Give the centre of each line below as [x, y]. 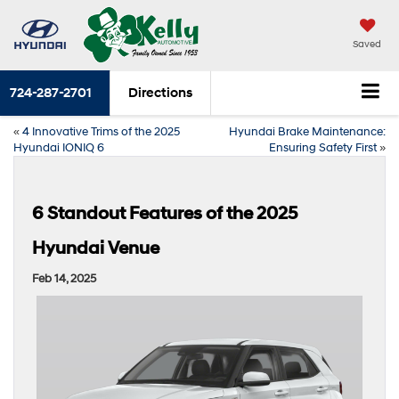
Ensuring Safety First [323, 147]
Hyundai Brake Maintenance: [307, 131]
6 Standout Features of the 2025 [165, 213]
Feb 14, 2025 [64, 278]
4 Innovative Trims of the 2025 [101, 131]
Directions [160, 93]
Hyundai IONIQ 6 [59, 147]
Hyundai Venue [96, 248]
